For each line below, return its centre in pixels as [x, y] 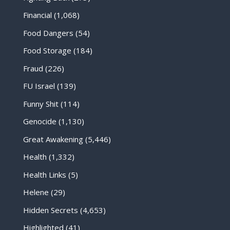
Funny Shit [41, 103]
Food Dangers [48, 33]
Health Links [44, 174]
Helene [36, 192]
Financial [37, 15]
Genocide [40, 121]
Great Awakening [53, 139]
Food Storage [47, 51]
